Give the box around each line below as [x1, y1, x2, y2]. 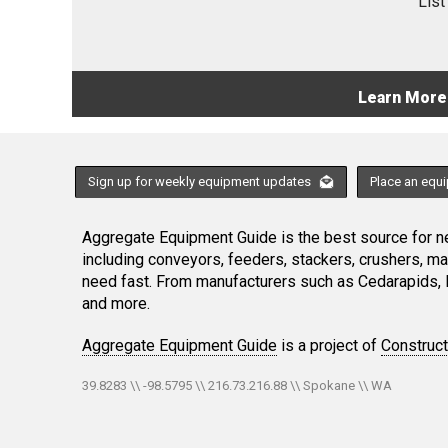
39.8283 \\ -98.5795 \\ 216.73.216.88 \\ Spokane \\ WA [82, 377, 392, 393]
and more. [82, 293, 150, 313]
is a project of [277, 335, 381, 355]
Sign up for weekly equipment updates [88, 173, 314, 189]
